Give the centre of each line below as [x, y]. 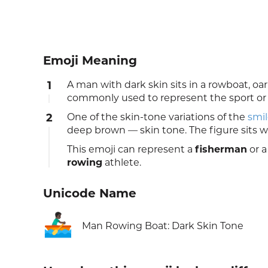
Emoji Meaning [90, 61]
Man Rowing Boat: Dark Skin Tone [163, 226]
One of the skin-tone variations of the [157, 117]
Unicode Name [90, 194]
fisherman [221, 150]
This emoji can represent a [131, 150]
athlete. [122, 163]
